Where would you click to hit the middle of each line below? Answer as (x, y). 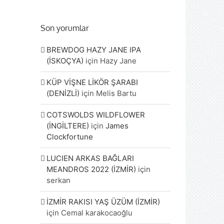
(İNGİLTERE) (68, 126)
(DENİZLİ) (63, 93)
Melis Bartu (116, 93)
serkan (59, 180)
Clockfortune (70, 137)
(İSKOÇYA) (65, 61)
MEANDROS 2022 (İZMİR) (91, 169)
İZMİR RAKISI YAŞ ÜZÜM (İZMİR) (103, 202)
